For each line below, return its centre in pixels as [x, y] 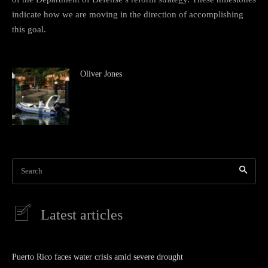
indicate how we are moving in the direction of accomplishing [128, 14]
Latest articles [82, 214]
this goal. [29, 29]
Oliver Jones [101, 74]
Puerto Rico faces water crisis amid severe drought [98, 257]
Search [32, 170]
